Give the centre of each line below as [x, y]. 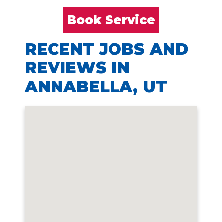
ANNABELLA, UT [96, 86]
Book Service [111, 20]
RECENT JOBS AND [107, 49]
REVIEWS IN [77, 67]
